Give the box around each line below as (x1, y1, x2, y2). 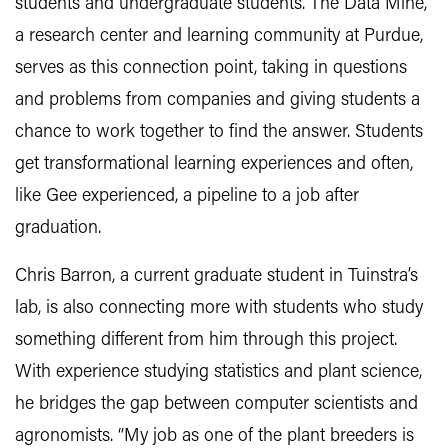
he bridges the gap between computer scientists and (15, 395, 418, 414)
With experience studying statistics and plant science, (15, 363, 422, 382)
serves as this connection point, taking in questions (15, 59, 407, 78)
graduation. (15, 219, 106, 238)
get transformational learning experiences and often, (15, 155, 413, 174)
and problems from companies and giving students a (15, 91, 420, 110)
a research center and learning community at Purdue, (15, 27, 423, 46)
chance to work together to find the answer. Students (15, 123, 423, 142)
